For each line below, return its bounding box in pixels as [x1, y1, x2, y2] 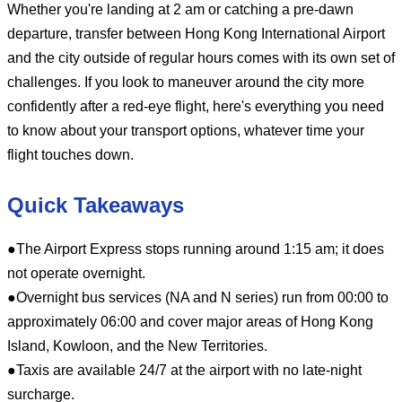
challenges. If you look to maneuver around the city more [7, 74, 364, 90]
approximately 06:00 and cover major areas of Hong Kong [7, 313, 373, 329]
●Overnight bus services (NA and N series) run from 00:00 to [7, 289, 389, 305]
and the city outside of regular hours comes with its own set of [7, 49, 395, 66]
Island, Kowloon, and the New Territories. [7, 337, 267, 354]
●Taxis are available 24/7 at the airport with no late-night [7, 362, 362, 378]
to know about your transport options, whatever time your [7, 122, 364, 138]
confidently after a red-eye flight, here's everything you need [7, 98, 384, 114]
